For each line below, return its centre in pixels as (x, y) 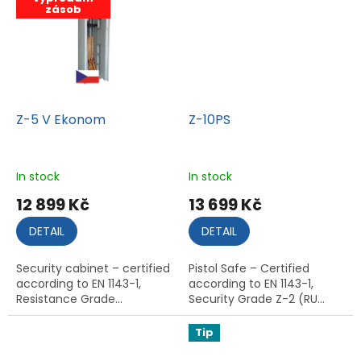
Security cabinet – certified (93, 268)
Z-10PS (210, 119)
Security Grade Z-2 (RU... (257, 299)
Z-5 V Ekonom (61, 119)
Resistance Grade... (69, 299)
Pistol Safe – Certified (249, 268)
